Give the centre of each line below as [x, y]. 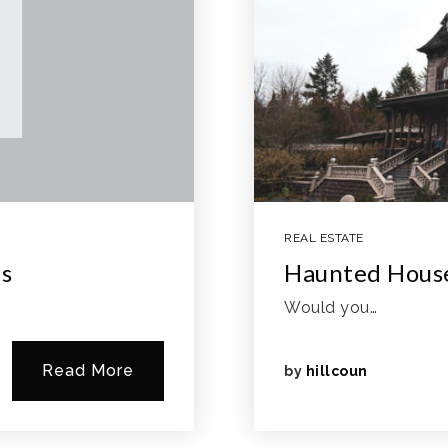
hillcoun [336, 371]
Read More [88, 370]
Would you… [330, 307]
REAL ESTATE [324, 238]
